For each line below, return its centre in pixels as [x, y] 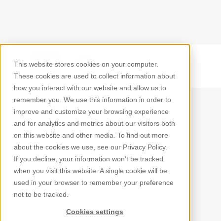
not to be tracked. [41, 194]
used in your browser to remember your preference [94, 183]
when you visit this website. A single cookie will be [91, 171]
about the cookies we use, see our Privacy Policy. [91, 147]
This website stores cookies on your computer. [86, 64]
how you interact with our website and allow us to [90, 88]
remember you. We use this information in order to [92, 100]
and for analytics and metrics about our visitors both [94, 123]
